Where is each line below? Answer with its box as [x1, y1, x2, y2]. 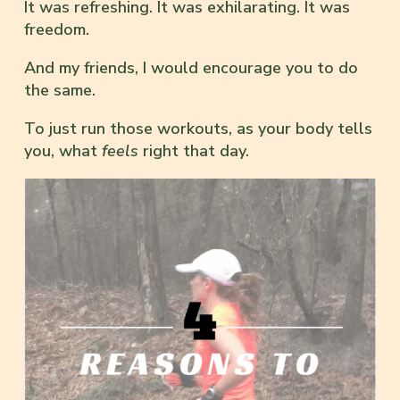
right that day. [143, 139, 249, 162]
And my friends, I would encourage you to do [24, 56, 358, 79]
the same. [24, 79, 96, 101]
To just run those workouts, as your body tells [24, 117, 372, 139]
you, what [24, 139, 102, 162]
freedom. [24, 18, 89, 40]
